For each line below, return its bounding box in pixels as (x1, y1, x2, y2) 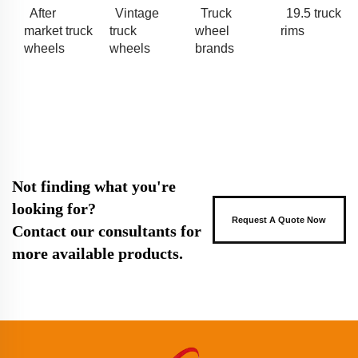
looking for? (12, 199, 96, 217)
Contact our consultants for (12, 221, 201, 240)
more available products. (12, 244, 183, 262)
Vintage (115, 6, 159, 20)
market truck (24, 23, 93, 38)
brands (195, 41, 234, 55)
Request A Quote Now (232, 214, 327, 225)
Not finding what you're (12, 177, 176, 195)
